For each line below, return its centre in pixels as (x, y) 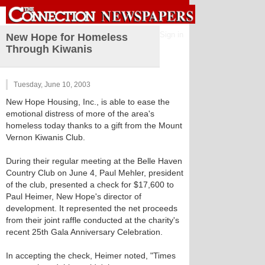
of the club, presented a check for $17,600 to (90, 185)
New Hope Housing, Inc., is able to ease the (88, 102)
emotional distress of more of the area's (80, 114)
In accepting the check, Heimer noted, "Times (91, 256)
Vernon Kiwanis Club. (46, 137)
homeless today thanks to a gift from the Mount (94, 125)
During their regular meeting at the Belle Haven (94, 161)
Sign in (172, 35)
